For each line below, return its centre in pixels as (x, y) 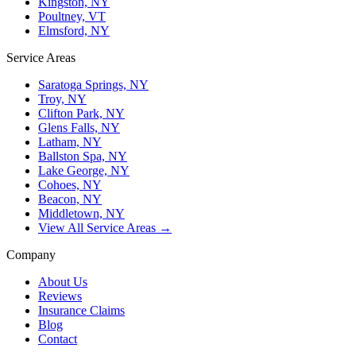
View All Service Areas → (105, 228)
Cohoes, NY (70, 185)
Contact (58, 339)
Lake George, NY (84, 170)
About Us (63, 282)
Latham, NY (70, 142)
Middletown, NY (81, 213)
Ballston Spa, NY (83, 156)
